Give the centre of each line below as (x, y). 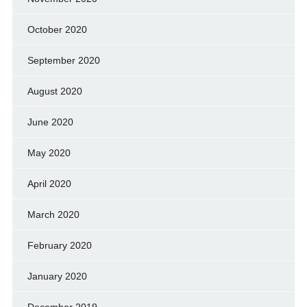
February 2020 (59, 245)
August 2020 (54, 91)
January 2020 (57, 276)
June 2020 (50, 122)
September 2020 (63, 60)
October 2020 (57, 29)
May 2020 (49, 153)
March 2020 (53, 214)
